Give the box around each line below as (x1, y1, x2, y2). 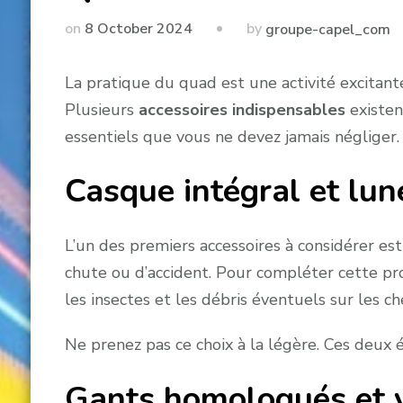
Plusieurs (64, 98, 139, 121)
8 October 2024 (84, 19, 193, 40)
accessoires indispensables (138, 98, 345, 121)
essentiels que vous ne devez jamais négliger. (64, 125, 399, 148)
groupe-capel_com (264, 19, 390, 40)
